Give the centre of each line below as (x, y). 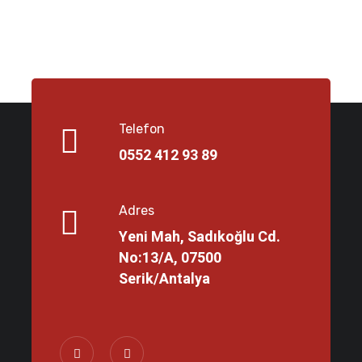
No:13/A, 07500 (170, 258)
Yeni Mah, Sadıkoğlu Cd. (200, 237)
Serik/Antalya (164, 279)
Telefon (142, 129)
